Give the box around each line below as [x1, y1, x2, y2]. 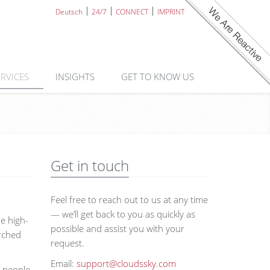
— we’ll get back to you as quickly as [50, 208, 195, 220]
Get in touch [50, 155, 129, 175]
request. [50, 237, 84, 249]
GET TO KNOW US [121, 71, 196, 83]
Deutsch [55, 7, 83, 17]
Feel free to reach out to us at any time [50, 193, 208, 206]
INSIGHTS [55, 71, 97, 83]
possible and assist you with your [50, 222, 184, 234]
